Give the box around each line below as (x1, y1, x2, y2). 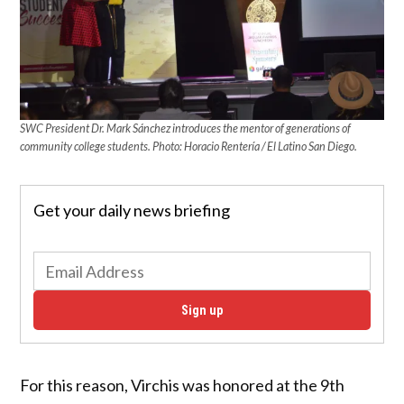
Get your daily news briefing (32, 200, 230, 221)
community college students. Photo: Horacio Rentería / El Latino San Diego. (20, 139, 358, 153)
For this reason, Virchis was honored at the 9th (20, 374, 345, 395)
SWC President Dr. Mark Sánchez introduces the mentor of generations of (20, 121, 352, 135)
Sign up (181, 302, 223, 318)
